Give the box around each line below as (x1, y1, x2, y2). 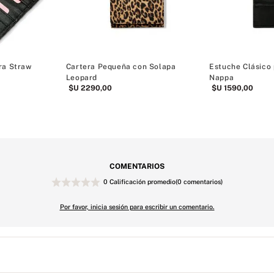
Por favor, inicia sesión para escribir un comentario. (59, 202, 215, 210)
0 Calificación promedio (103, 177, 176, 185)
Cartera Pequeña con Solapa (65, 62, 176, 71)
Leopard (65, 73, 97, 82)
